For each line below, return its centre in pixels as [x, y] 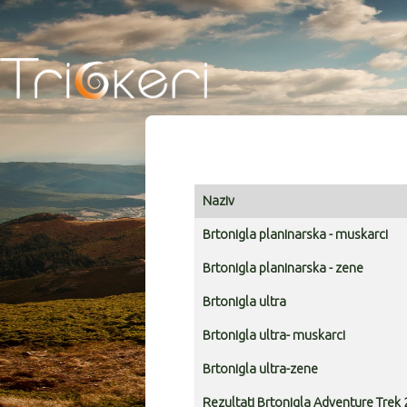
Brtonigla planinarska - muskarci [295, 235]
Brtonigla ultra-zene [260, 369]
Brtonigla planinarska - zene [283, 268]
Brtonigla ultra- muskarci [274, 336]
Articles [215, 227]
